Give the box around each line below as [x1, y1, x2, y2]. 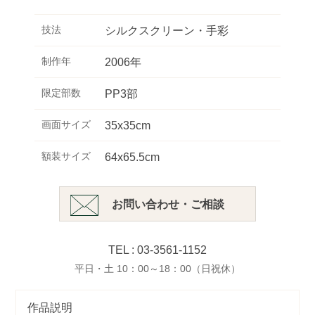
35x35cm [105, 120, 150, 131]
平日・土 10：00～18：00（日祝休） [75, 263, 240, 274]
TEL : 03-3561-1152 [108, 244, 207, 256]
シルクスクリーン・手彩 [105, 25, 229, 37]
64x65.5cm [105, 151, 160, 163]
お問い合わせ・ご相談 [112, 198, 224, 210]
